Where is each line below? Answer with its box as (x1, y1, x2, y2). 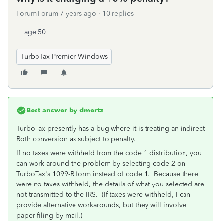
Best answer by (26, 106, 77, 114)
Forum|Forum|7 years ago (16, 9, 96, 18)
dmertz (77, 106, 103, 114)
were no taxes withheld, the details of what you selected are (16, 180, 204, 188)
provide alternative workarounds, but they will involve (16, 201, 186, 209)
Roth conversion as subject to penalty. (16, 135, 136, 143)
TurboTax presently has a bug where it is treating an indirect (16, 124, 205, 133)
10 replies (102, 9, 134, 18)
